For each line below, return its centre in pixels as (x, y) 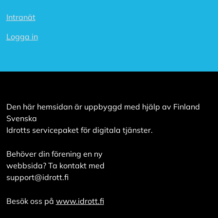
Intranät (21, 17)
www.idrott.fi (80, 201)
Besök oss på (31, 201)
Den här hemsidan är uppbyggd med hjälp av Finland (103, 107)
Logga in (22, 37)
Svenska (21, 118)
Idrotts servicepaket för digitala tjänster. (79, 130)
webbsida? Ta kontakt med (55, 166)
